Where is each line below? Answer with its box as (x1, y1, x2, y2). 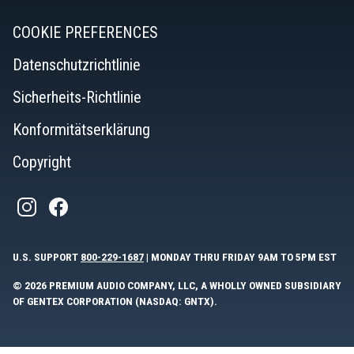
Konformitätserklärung (13, 120, 150, 140)
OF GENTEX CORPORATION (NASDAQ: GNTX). (13, 295, 217, 308)
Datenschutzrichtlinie (13, 55, 141, 75)
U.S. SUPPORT (13, 250, 81, 264)
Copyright (13, 153, 71, 172)
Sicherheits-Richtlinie (13, 88, 141, 107)
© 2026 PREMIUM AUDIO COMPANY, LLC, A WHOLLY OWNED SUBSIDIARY (13, 279, 341, 292)
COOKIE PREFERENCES (13, 23, 158, 43)
